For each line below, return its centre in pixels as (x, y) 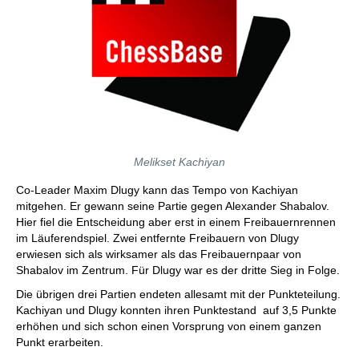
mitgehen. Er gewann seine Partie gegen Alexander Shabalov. (173, 206)
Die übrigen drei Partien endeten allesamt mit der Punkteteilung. (178, 294)
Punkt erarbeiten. (60, 342)
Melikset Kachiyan (179, 162)
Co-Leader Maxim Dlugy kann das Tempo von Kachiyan (157, 190)
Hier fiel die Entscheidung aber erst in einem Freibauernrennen (176, 222)
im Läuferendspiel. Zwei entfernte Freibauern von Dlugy (157, 238)
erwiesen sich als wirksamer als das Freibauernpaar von (159, 254)
